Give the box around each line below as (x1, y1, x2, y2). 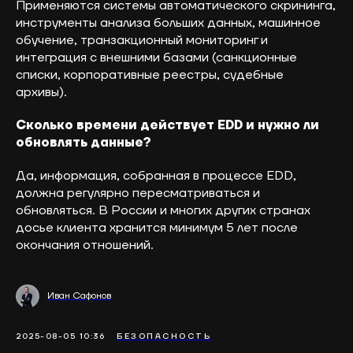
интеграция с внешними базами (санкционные (16, 49, 297, 65)
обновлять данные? (16, 134, 151, 150)
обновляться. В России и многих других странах (16, 202, 310, 218)
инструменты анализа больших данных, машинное (16, 14, 321, 31)
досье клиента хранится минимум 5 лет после (16, 219, 298, 236)
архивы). (16, 84, 67, 100)
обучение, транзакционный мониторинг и (16, 32, 268, 48)
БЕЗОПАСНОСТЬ (117, 330, 211, 341)
